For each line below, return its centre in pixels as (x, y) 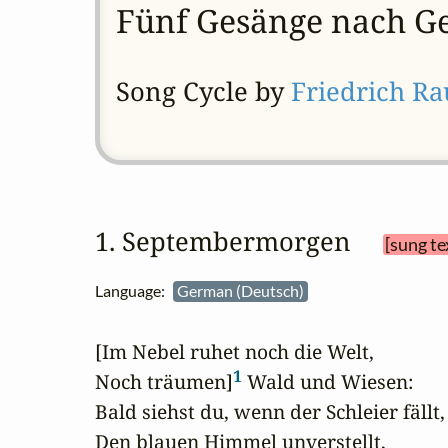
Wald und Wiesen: (327, 382)
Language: (134, 291)
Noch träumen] (164, 382)
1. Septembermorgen (236, 242)
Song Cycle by (203, 91)
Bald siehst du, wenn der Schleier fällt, (270, 412)
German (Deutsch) (242, 291)
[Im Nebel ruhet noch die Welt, (234, 352)
